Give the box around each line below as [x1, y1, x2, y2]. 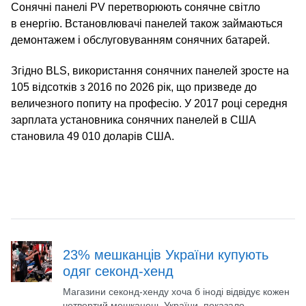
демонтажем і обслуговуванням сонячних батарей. [11, 33, 270, 46]
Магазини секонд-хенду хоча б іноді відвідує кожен [63, 286, 290, 297]
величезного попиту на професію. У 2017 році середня [11, 97, 288, 109]
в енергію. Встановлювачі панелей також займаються [11, 17, 283, 29]
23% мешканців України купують [63, 247, 268, 262]
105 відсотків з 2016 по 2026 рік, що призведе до [11, 81, 257, 93]
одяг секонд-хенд [63, 263, 173, 279]
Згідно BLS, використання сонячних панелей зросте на [11, 64, 289, 76]
